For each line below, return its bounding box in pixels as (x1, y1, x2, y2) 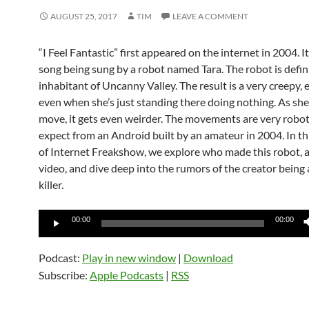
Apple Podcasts (90, 268, 163, 281)
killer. (39, 178, 63, 191)
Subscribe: (39, 268, 90, 281)
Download (183, 251, 233, 264)
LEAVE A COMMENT (172, 11, 248, 21)
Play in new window (82, 251, 176, 264)
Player (38, 227, 68, 240)
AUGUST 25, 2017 (50, 11, 117, 21)
